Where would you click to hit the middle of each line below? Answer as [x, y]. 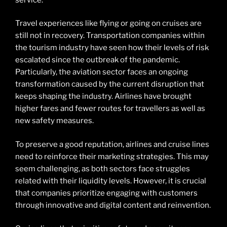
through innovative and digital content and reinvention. [113, 205]
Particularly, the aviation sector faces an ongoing [102, 72]
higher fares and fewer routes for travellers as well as [110, 109]
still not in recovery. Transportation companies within [110, 36]
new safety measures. [54, 121]
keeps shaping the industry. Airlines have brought [103, 97]
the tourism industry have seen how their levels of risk [112, 48]
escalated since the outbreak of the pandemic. [98, 60]
